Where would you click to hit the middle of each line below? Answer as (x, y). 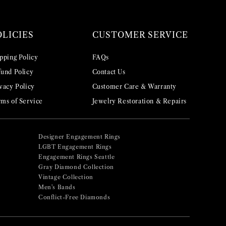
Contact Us (109, 72)
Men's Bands (57, 187)
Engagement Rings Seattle (77, 157)
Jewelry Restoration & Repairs (139, 101)
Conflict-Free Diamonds (74, 197)
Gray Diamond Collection (76, 167)
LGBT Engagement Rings (75, 147)
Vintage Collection (66, 177)
